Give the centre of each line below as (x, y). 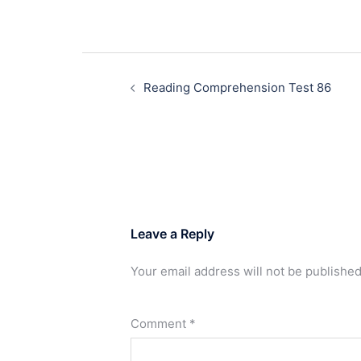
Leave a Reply (172, 234)
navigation (127, 83)
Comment (160, 324)
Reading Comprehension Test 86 (237, 87)
